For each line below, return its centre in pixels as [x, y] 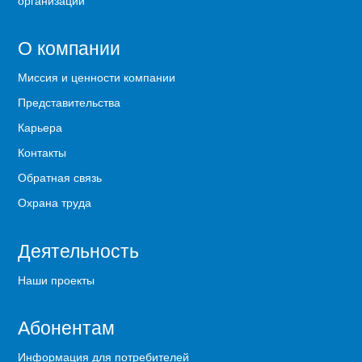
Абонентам [67, 327]
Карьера [40, 127]
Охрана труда [55, 202]
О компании [69, 48]
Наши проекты [57, 279]
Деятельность [79, 250]
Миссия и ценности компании [97, 77]
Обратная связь [60, 177]
